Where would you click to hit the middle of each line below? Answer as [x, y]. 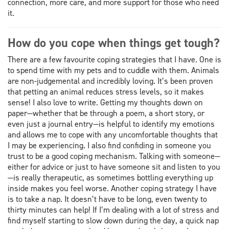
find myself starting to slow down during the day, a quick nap [113, 220]
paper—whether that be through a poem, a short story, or [106, 113]
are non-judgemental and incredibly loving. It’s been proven [110, 81]
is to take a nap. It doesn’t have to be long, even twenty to [107, 199]
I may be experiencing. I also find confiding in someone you [109, 145]
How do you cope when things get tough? [114, 43]
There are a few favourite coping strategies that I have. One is [114, 59]
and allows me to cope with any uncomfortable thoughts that [113, 134]
